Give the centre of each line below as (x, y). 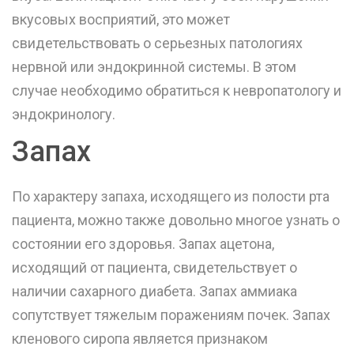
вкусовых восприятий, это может (121, 20)
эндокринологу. (64, 115)
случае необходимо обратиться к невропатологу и (177, 91)
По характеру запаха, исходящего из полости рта (171, 197)
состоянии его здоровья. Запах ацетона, (143, 244)
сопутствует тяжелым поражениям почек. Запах (171, 315)
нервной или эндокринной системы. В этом (154, 67)
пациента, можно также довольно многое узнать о (176, 220)
